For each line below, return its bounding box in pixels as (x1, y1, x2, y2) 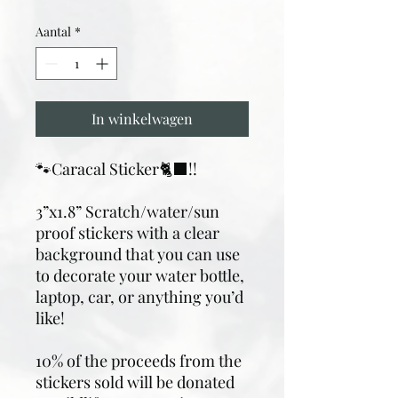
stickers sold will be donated (36, 371, 235, 393)
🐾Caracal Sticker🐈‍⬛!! (36, 158, 197, 179)
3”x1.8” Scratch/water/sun (36, 201, 219, 222)
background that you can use (36, 243, 240, 265)
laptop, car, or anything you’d (36, 286, 243, 307)
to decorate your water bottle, (36, 265, 244, 286)
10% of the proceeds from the (36, 350, 242, 371)
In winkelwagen (92, 109, 193, 128)
